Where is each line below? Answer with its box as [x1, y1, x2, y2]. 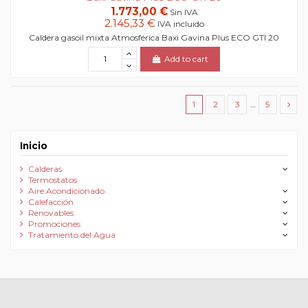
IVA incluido [157, 18, 204, 29]
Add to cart [164, 53, 209, 64]
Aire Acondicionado [27, 186, 104, 197]
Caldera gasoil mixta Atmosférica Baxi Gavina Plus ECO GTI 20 [29, 32, 279, 43]
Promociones [27, 219, 80, 230]
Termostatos [27, 175, 77, 186]
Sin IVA [169, 6, 198, 17]
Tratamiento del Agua [27, 230, 115, 241]
